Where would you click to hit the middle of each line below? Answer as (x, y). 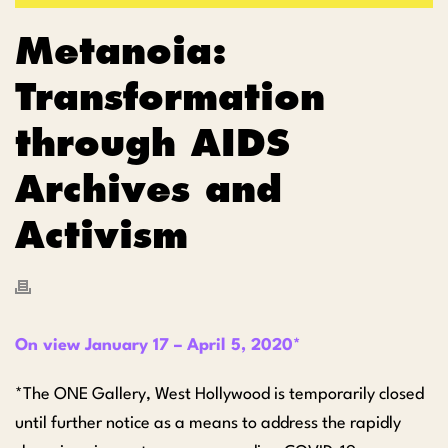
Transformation (170, 96)
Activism (101, 234)
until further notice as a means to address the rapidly (208, 423)
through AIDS (152, 142)
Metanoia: (121, 50)
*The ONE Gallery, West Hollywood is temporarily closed (219, 394)
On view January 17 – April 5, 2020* (157, 345)
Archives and (148, 188)
